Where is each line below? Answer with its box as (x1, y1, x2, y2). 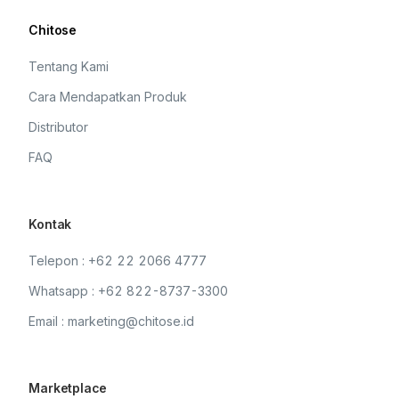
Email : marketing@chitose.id (28, 313, 195, 329)
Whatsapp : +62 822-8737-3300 (28, 283, 229, 298)
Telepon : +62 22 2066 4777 (28, 253, 208, 268)
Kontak (28, 216, 72, 232)
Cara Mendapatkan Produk (28, 89, 188, 104)
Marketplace (28, 380, 108, 395)
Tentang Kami (28, 59, 110, 74)
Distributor (28, 119, 89, 134)
